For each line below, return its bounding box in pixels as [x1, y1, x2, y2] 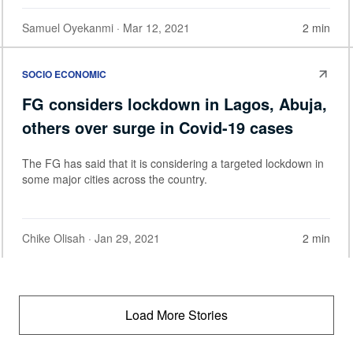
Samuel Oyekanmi [22, 19, 113, 35]
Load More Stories [125, 306, 228, 325]
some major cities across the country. [22, 171, 207, 188]
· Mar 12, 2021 [113, 19, 190, 35]
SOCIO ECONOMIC [22, 67, 106, 82]
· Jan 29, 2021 [85, 230, 160, 247]
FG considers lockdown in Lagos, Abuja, [22, 92, 327, 116]
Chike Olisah [22, 230, 85, 247]
